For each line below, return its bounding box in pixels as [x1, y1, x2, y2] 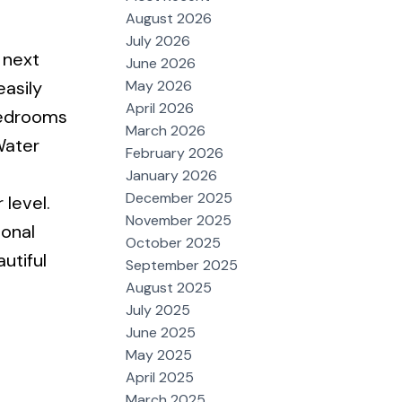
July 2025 [126, 300, 191, 319]
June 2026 [126, 53, 197, 73]
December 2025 [126, 188, 233, 207]
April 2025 [126, 367, 195, 387]
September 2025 [126, 255, 239, 275]
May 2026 [126, 75, 193, 95]
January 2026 [126, 165, 218, 185]
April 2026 [126, 98, 195, 118]
